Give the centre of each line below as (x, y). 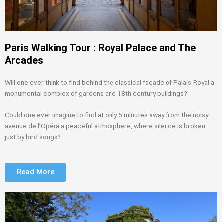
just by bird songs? (34, 137)
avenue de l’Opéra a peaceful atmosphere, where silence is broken (105, 126)
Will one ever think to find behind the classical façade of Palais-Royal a (110, 82)
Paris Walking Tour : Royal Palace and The (100, 47)
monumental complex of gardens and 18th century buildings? (97, 93)
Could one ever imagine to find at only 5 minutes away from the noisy (107, 115)
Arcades (24, 60)
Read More (35, 172)
